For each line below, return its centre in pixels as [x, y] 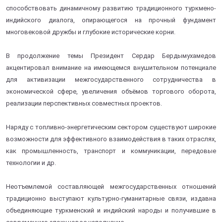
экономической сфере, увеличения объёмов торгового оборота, [111, 91]
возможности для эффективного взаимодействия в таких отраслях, [111, 139]
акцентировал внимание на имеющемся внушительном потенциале [111, 67]
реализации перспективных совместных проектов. [84, 103]
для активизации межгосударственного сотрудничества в [111, 79]
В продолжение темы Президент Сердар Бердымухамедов [111, 55]
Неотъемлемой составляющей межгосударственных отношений [111, 186]
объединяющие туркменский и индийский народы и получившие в [111, 210]
